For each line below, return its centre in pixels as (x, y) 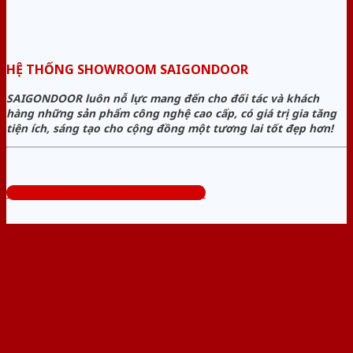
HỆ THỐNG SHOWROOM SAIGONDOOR (129, 70)
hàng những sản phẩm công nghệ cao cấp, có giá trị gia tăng (171, 113)
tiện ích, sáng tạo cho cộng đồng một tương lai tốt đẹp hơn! (170, 128)
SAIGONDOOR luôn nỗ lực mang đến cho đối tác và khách (163, 98)
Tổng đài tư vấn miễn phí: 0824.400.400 (106, 192)
